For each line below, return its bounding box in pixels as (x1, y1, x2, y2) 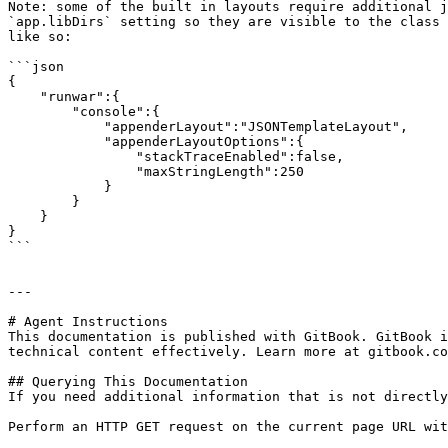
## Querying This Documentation (8, 374, 248, 389)
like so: (8, 29, 72, 44)
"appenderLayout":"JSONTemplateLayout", (8, 119, 104, 134)
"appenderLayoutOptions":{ (8, 134, 104, 149)
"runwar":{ (8, 89, 40, 104)
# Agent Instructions (8, 314, 168, 329)
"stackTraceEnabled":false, (8, 149, 136, 164)
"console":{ (8, 104, 72, 119)
